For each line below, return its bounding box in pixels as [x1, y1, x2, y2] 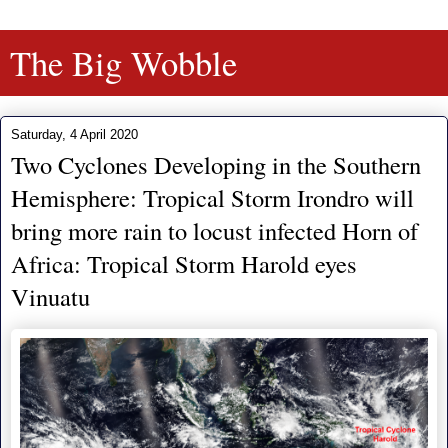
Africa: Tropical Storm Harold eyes [11, 247, 357, 280]
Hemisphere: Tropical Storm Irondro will [11, 181, 414, 214]
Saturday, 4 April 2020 [11, 127, 138, 142]
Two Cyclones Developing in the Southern [11, 148, 421, 181]
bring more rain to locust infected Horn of [11, 214, 418, 247]
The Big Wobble [10, 40, 237, 86]
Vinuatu [11, 280, 90, 313]
